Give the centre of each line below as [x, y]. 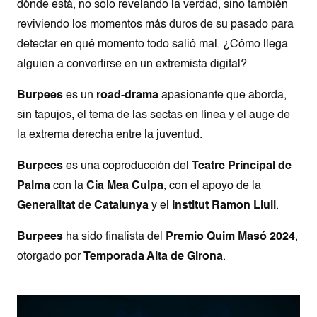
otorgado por [50, 257]
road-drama [127, 96]
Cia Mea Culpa [125, 186]
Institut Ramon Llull [224, 206]
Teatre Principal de [242, 167]
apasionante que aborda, [223, 96]
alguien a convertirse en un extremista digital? [132, 65]
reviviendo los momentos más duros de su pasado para [155, 25]
